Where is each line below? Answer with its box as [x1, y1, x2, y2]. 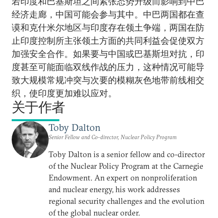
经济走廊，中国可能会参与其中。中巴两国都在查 [12, 9, 204, 20]
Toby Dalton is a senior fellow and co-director [49, 149, 205, 159]
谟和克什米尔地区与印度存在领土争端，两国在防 [12, 22, 204, 33]
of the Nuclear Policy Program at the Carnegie [49, 161, 203, 171]
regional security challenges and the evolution [49, 196, 204, 206]
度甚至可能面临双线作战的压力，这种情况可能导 [12, 61, 204, 73]
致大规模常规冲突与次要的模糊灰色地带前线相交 [12, 74, 204, 86]
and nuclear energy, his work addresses [49, 184, 180, 194]
